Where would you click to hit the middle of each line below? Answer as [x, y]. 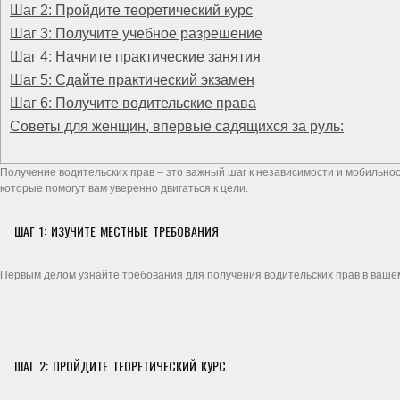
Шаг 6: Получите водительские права [133, 103]
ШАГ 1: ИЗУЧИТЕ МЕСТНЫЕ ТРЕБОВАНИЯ [117, 231]
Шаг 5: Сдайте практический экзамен [132, 80]
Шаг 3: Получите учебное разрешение [136, 33]
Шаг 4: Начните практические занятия [135, 57]
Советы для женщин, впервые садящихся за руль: [177, 126]
